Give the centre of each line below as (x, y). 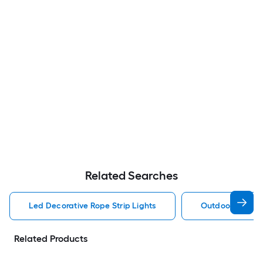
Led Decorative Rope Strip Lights (92, 206)
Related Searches (131, 176)
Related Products (51, 239)
